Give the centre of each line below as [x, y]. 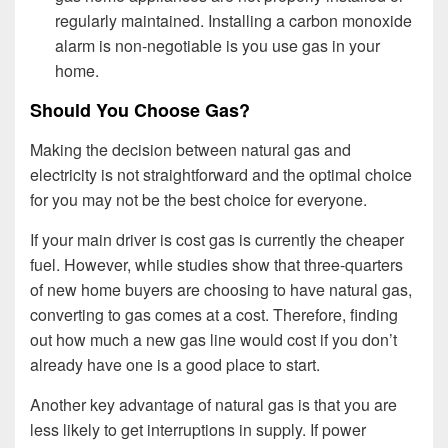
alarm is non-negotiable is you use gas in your [217, 45]
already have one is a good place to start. [175, 365]
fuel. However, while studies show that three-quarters [216, 265]
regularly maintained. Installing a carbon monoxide [233, 20]
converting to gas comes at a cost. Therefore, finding [214, 315]
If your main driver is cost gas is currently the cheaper [217, 240]
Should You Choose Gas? [140, 109]
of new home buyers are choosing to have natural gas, [221, 290]
